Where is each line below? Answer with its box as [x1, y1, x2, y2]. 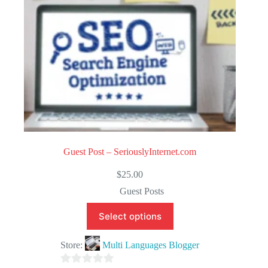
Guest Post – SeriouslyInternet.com [63, 147, 197, 157]
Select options [98, 211, 162, 223]
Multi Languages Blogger [102, 240, 200, 251]
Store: [60, 240, 86, 251]
